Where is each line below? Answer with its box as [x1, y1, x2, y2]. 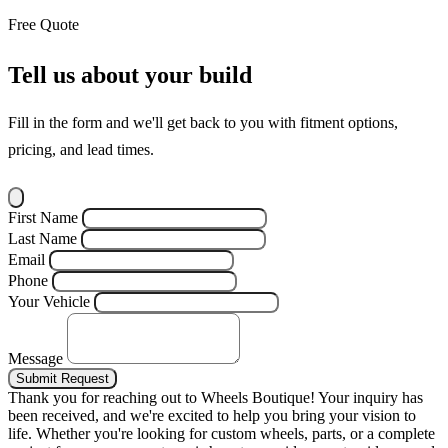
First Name [8, 208, 78, 226]
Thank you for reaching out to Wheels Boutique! [8, 388, 318, 406]
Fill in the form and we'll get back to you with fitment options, [8, 113, 398, 131]
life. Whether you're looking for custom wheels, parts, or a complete [8, 424, 435, 442]
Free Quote [8, 15, 79, 33]
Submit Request [16, 370, 109, 386]
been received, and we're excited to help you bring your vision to [8, 406, 416, 424]
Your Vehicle [8, 292, 90, 310]
